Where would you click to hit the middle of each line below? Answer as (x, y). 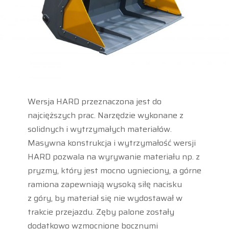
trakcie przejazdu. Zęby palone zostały (101, 212)
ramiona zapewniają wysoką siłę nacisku (105, 184)
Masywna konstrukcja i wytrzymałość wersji (111, 143)
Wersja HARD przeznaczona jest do (94, 101)
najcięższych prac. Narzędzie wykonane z (105, 115)
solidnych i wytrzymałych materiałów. (99, 129)
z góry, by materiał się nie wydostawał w (105, 198)
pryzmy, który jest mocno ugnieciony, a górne (114, 170)
